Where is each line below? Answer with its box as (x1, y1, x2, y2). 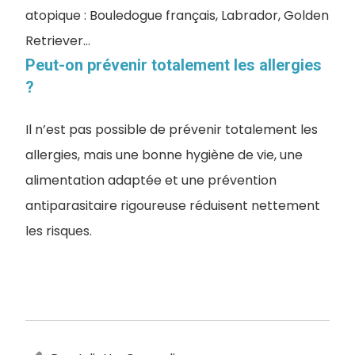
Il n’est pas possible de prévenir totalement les (25, 120, 318, 139)
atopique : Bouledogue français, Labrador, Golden (25, 6, 329, 25)
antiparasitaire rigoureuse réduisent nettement (25, 196, 320, 215)
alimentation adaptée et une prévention (25, 170, 277, 189)
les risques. (25, 221, 92, 240)
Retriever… (25, 31, 90, 50)
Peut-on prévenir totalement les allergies (25, 55, 322, 74)
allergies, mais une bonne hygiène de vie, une (25, 145, 303, 164)
